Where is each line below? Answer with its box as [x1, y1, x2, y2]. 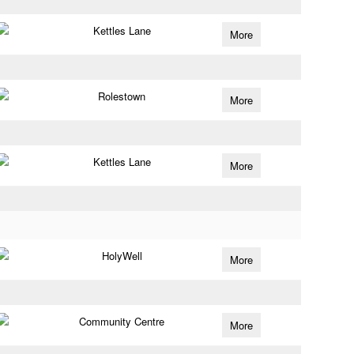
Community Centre [79, 314, 165, 329]
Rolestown [98, 88, 146, 104]
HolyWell [101, 248, 142, 263]
